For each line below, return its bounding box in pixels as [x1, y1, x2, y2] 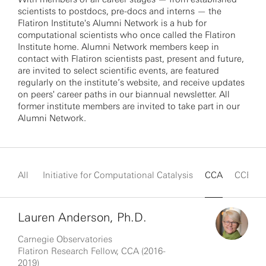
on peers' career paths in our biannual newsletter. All [18, 89, 230, 100]
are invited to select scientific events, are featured [18, 65, 219, 76]
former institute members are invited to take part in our [18, 101, 240, 112]
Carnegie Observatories [18, 234, 112, 245]
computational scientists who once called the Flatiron [18, 30, 236, 40]
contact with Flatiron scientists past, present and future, [18, 53, 244, 64]
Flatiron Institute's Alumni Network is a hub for [18, 18, 207, 28]
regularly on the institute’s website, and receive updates [18, 77, 245, 88]
